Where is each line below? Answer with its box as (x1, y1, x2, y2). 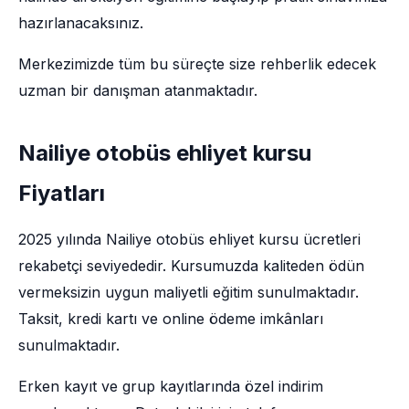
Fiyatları (18, 180, 105, 206)
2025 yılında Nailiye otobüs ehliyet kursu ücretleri (18, 230, 361, 248)
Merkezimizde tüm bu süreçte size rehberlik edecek (18, 55, 376, 73)
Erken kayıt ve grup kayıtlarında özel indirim (18, 377, 323, 395)
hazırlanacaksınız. (18, 14, 143, 32)
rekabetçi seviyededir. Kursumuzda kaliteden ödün (18, 257, 364, 275)
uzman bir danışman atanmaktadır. (18, 81, 257, 100)
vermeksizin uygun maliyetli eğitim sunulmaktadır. (18, 283, 359, 301)
